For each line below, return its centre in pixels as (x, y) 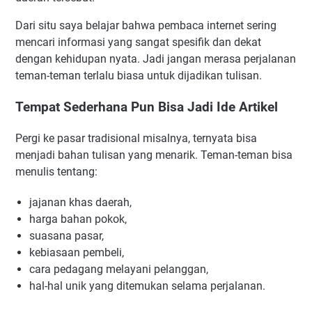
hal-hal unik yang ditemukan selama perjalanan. (147, 286)
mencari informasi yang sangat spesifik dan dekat (138, 42)
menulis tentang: (56, 171)
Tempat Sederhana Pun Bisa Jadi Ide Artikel (147, 108)
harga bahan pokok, (78, 219)
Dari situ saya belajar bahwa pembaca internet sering (146, 26)
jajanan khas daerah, (80, 202)
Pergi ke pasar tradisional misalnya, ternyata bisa (136, 138)
